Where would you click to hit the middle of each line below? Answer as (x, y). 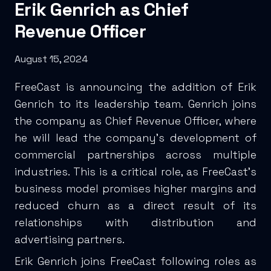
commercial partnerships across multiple (135, 154)
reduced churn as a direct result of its (135, 205)
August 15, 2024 (51, 59)
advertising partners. (70, 239)
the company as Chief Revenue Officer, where (135, 120)
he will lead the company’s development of (135, 137)
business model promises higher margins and (135, 188)
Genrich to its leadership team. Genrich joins (135, 103)
